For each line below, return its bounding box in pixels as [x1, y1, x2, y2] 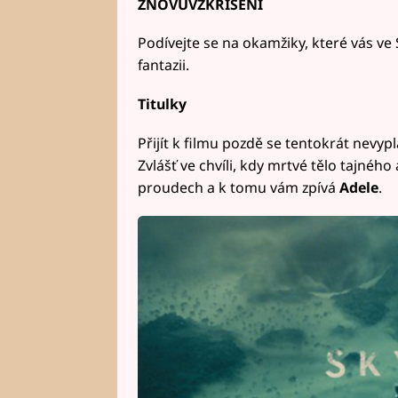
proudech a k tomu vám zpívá [137, 177, 339, 197]
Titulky [137, 94, 187, 115]
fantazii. [137, 55, 189, 76]
